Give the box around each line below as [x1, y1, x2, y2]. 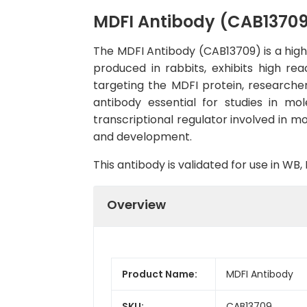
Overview [107, 195, 166, 213]
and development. [93, 129, 192, 145]
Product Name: [122, 267, 197, 281]
